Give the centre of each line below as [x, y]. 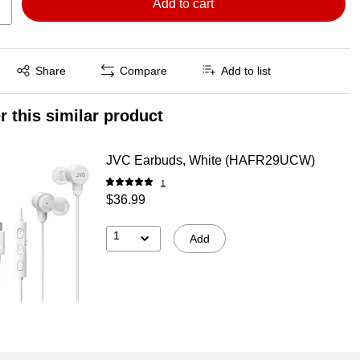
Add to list [246, 71]
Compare [144, 71]
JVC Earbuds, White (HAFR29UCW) [210, 160]
